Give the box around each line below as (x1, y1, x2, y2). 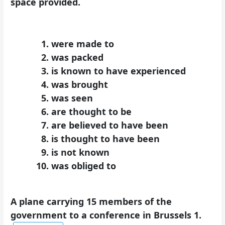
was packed (51, 51, 104, 64)
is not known (51, 146, 110, 159)
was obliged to (51, 160, 117, 172)
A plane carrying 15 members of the (11, 195, 172, 207)
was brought (51, 78, 108, 91)
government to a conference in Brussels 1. (11, 208, 202, 221)
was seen (51, 92, 93, 104)
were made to (51, 38, 115, 50)
